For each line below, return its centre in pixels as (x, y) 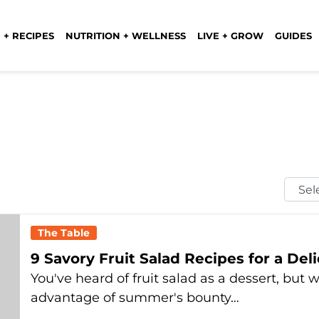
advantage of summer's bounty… (135, 298)
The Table (64, 233)
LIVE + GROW (230, 35)
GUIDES (293, 35)
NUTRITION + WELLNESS (126, 35)
